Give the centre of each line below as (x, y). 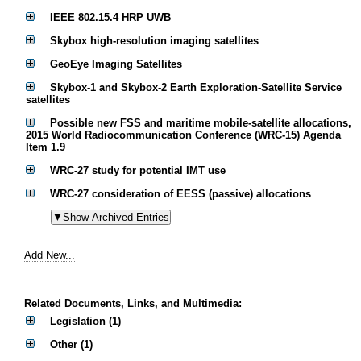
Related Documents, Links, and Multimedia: (133, 304)
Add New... (50, 255)
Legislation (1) (85, 322)
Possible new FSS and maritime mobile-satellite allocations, (201, 123)
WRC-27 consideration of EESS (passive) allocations (180, 194)
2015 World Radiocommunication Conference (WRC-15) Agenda (183, 135)
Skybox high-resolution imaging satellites (154, 41)
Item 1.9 (46, 147)
